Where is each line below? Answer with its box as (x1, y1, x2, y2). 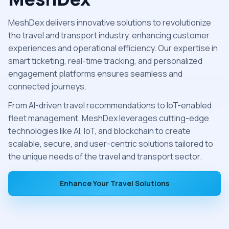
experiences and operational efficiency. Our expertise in (8, 42, 218, 54)
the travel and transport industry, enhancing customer (8, 30, 210, 41)
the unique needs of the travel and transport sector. (8, 151, 202, 163)
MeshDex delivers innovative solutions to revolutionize (8, 17, 211, 29)
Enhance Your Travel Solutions (60, 178, 169, 189)
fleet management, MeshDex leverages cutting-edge (8, 112, 209, 124)
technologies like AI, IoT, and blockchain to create (8, 125, 191, 137)
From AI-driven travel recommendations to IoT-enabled (8, 100, 212, 111)
